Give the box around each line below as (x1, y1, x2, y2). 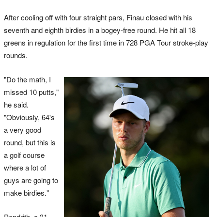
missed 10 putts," (4, 86, 59, 97)
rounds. (4, 49, 28, 60)
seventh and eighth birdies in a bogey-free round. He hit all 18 (4, 24, 196, 35)
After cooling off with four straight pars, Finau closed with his (4, 12, 192, 22)
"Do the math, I (4, 74, 51, 84)
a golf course (4, 149, 45, 160)
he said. (4, 99, 29, 109)
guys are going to (4, 174, 58, 185)
